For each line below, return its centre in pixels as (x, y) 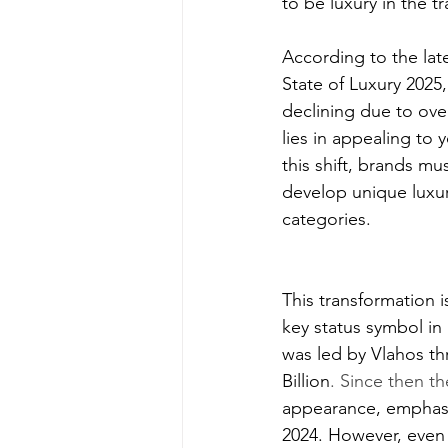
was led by (324, 354)
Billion (306, 381)
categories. (326, 219)
